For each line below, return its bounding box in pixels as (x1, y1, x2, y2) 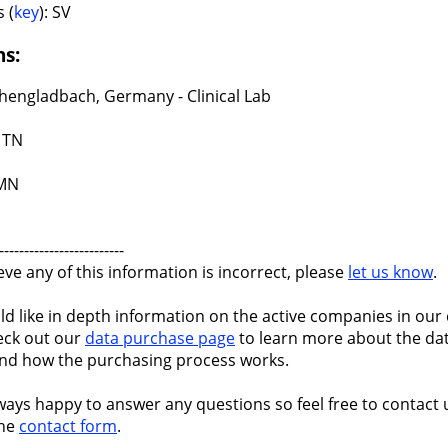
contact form (19, 415, 117, 438)
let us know (348, 261, 433, 284)
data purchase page (85, 327, 235, 350)
